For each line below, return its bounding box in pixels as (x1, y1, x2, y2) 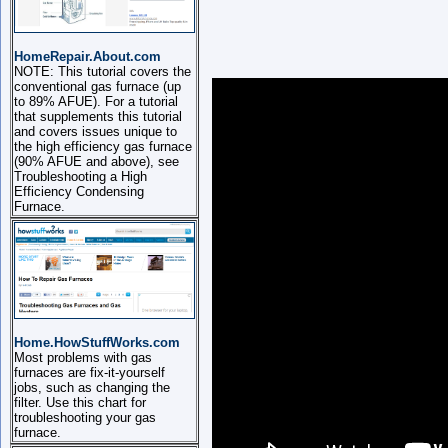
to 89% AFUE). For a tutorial (14, 94, 178, 109)
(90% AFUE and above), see (14, 154, 179, 169)
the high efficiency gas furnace (14, 139, 192, 154)
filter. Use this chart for (14, 395, 146, 410)
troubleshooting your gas (14, 410, 156, 425)
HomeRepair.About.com (14, 49, 161, 64)
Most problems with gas (14, 350, 152, 365)
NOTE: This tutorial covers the (14, 64, 191, 79)
